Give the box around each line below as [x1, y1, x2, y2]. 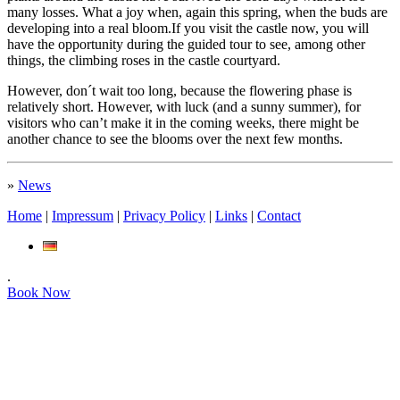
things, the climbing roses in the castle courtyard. [7, 53, 280, 69]
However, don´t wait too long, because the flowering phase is [7, 83, 352, 99]
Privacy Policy [123, 208, 205, 224]
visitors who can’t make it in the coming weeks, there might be [7, 115, 359, 131]
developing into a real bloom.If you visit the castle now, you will [7, 21, 369, 37]
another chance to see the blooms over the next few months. [7, 131, 343, 147]
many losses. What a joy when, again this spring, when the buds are [7, 4, 387, 21]
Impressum [52, 208, 113, 224]
